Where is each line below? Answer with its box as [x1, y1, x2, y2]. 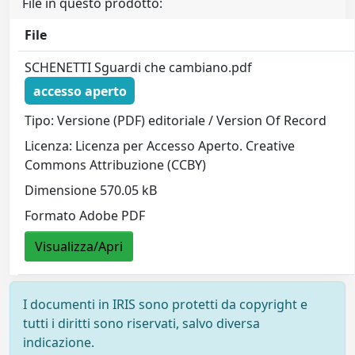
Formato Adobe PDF [25, 207, 146, 225]
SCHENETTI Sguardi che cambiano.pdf [25, 59, 253, 76]
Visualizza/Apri [35, 238, 124, 256]
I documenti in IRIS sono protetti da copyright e [23, 296, 307, 313]
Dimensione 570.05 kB [25, 181, 158, 200]
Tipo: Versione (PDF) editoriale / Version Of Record [25, 112, 327, 130]
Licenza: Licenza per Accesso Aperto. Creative [25, 137, 296, 155]
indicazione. [23, 334, 94, 351]
